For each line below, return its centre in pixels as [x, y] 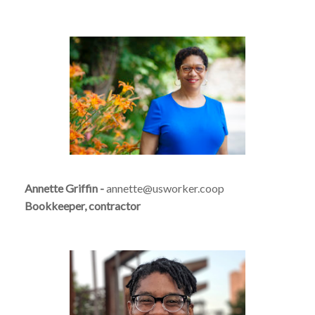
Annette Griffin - [65, 188]
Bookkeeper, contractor [83, 205]
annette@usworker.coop [165, 188]
